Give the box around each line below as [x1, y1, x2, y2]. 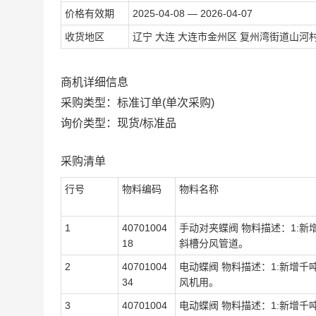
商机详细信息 [61, 76, 128, 88]
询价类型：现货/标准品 [61, 117, 176, 129]
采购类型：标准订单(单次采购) [61, 97, 214, 109]
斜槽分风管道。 [179, 238, 248, 249]
